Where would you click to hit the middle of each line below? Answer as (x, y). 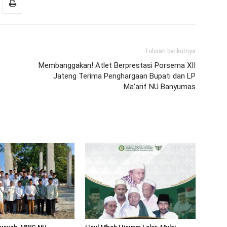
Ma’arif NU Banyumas (160, 87)
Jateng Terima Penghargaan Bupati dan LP (124, 76)
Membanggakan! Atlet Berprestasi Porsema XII (117, 65)
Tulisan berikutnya (170, 51)
